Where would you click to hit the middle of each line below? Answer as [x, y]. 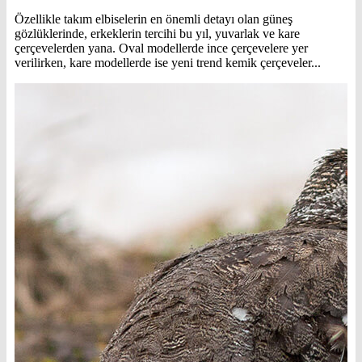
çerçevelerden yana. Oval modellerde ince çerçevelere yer [161, 48]
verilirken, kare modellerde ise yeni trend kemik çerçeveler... [168, 62]
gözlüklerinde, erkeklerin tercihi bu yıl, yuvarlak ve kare [157, 33]
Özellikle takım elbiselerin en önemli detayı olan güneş [154, 19]
